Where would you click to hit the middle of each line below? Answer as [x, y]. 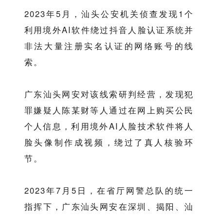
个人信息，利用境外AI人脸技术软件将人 [109, 126]
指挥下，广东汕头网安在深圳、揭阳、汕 [109, 207]
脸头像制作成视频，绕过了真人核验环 [109, 142]
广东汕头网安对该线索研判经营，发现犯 [109, 94]
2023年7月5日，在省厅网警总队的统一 [109, 191]
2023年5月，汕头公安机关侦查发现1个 [109, 14]
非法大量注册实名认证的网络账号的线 [109, 46]
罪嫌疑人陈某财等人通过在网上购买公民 [109, 110]
